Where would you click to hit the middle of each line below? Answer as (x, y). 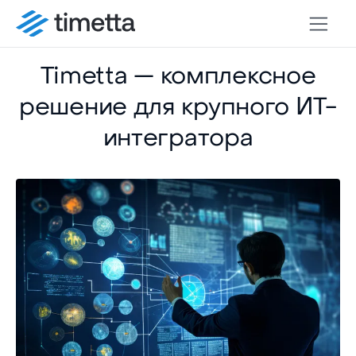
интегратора (178, 138)
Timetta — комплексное (178, 76)
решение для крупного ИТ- (178, 107)
